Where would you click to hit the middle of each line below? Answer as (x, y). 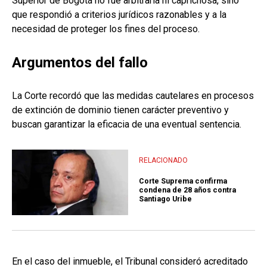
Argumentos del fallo (80, 63)
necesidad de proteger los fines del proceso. (106, 29)
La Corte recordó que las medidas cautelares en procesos (133, 96)
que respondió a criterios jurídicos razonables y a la (119, 15)
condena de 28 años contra (187, 190)
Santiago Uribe (165, 198)
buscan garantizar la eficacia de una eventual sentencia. (127, 125)
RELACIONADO (163, 160)
